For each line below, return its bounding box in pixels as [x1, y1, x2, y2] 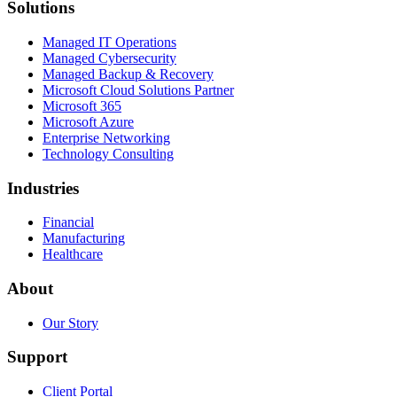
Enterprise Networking [43, 129, 170, 145]
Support [7, 347, 67, 367]
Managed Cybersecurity [43, 50, 176, 66]
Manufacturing [43, 230, 125, 246]
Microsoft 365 [43, 97, 121, 113]
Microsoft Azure [43, 113, 134, 129]
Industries [7, 178, 79, 198]
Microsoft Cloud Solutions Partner [43, 82, 234, 97]
